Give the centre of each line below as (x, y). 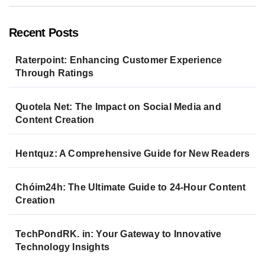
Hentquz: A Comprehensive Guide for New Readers (133, 153)
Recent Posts (44, 32)
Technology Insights (63, 247)
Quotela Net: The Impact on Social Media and (118, 106)
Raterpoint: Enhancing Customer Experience (119, 60)
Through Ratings (55, 73)
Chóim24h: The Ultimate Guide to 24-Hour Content (131, 187)
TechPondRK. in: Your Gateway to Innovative (119, 234)
